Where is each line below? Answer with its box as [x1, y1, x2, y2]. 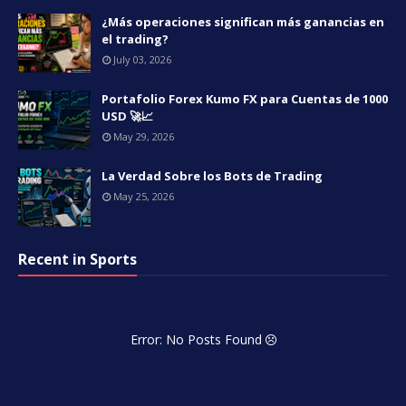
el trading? [101, 31, 169, 47]
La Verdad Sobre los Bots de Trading [101, 168, 323, 184]
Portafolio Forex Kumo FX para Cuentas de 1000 [101, 91, 388, 107]
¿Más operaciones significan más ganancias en [101, 14, 384, 30]
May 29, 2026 [113, 130, 174, 143]
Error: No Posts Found [130, 331, 266, 348]
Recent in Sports [18, 249, 137, 269]
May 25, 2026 [113, 189, 174, 203]
